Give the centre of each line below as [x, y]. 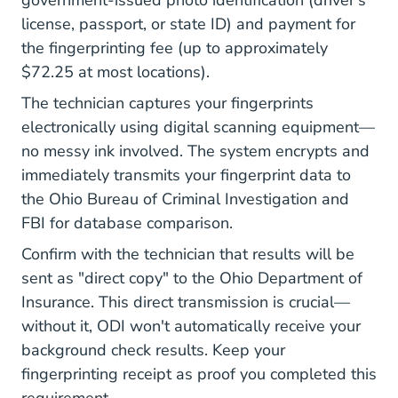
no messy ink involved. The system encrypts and [195, 151]
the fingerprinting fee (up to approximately [175, 48]
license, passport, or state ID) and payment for [188, 24]
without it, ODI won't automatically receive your [191, 326]
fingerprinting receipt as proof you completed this [199, 374]
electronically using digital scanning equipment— [198, 127]
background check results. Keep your [153, 350]
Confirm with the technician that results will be [188, 254]
